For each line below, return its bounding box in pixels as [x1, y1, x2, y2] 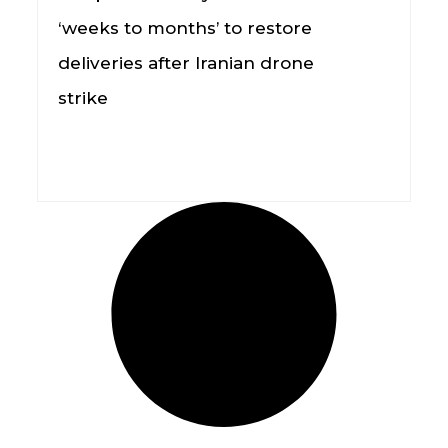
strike [57, 87, 108, 108]
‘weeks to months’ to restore [57, 17, 312, 38]
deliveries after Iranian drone [57, 52, 314, 73]
